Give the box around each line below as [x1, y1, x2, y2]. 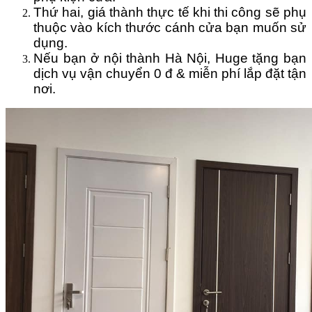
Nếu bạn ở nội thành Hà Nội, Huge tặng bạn [33, 51, 306, 66]
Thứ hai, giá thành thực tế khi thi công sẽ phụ [33, 5, 306, 20]
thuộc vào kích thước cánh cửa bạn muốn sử [33, 20, 306, 36]
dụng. [33, 36, 68, 51]
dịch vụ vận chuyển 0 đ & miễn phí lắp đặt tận [33, 66, 306, 81]
